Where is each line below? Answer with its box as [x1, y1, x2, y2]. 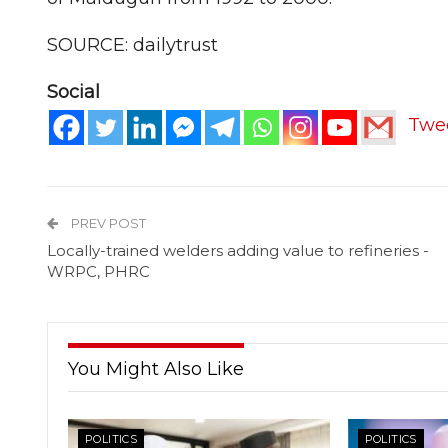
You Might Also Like [68, 358, 244, 381]
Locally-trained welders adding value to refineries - [47, 241, 429, 261]
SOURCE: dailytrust [47, 33, 218, 56]
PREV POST [68, 215, 146, 232]
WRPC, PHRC [47, 262, 150, 282]
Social [47, 80, 100, 103]
